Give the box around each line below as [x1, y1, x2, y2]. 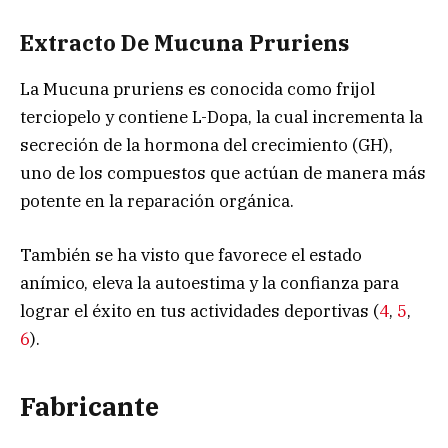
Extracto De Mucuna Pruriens [20, 28, 349, 57]
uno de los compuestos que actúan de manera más [20, 162, 426, 185]
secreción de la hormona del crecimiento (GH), [20, 134, 393, 157]
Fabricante [20, 389, 159, 423]
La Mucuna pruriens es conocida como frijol [20, 78, 375, 101]
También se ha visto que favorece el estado [20, 244, 362, 267]
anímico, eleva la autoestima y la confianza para [20, 272, 399, 295]
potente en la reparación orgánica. [20, 190, 294, 213]
